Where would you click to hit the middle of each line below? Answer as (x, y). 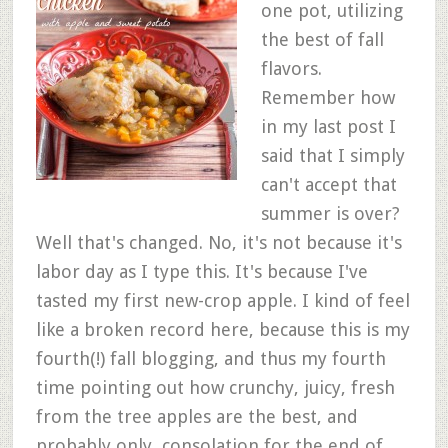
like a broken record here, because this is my (222, 329)
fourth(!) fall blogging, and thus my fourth (210, 358)
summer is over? (330, 213)
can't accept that (328, 184)
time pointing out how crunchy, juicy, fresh (215, 387)
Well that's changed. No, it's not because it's (218, 242)
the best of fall (322, 39)
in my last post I (328, 126)
